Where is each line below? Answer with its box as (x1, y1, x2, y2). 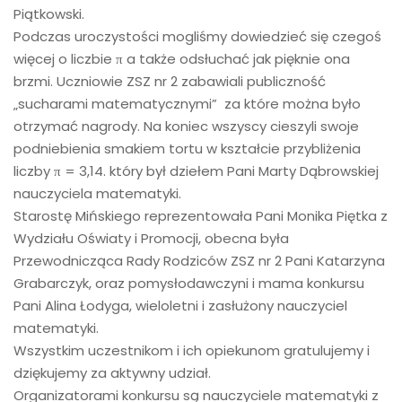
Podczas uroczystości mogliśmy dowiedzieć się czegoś (13, 26, 381, 46)
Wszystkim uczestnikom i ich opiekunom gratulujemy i (13, 340, 370, 360)
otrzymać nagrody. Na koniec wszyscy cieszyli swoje (13, 116, 359, 135)
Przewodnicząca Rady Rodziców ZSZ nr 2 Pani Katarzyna (13, 250, 385, 270)
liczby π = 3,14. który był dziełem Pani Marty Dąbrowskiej (13, 161, 379, 180)
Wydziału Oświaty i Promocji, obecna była (13, 228, 289, 248)
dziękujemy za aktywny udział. (13, 363, 211, 382)
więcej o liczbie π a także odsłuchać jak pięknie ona (13, 48, 350, 68)
